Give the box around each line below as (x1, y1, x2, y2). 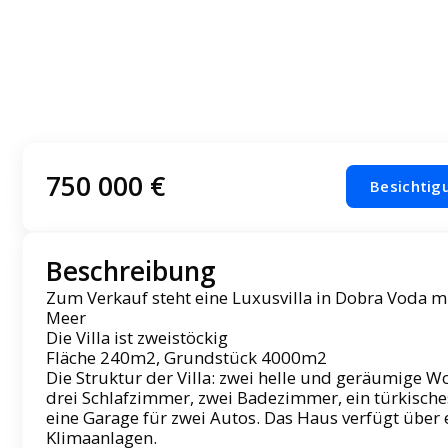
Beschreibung (45, 253, 216, 290)
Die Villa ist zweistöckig (45, 326, 228, 350)
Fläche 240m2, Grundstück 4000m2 (45, 346, 327, 370)
